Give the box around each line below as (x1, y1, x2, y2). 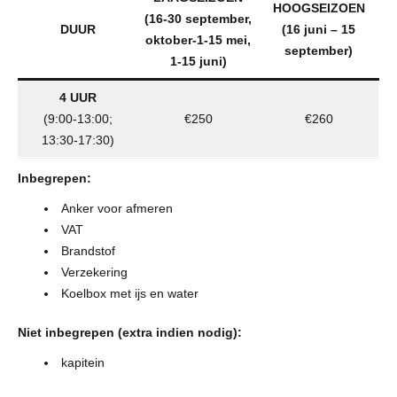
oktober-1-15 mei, (145, 33, 251, 48)
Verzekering (61, 265, 128, 280)
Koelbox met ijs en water (61, 286, 198, 301)
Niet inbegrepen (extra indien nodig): (18, 325, 242, 340)
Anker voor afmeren (61, 201, 173, 216)
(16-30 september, (144, 12, 252, 27)
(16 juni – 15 (282, 22, 355, 37)
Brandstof (61, 244, 115, 259)
